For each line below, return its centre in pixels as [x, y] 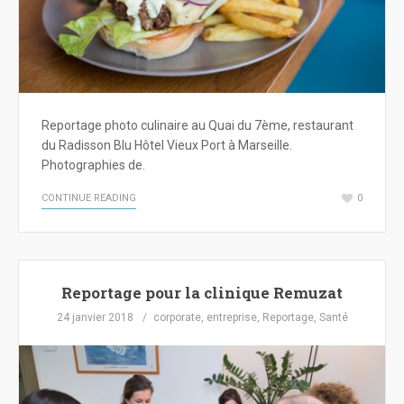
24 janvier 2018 [95, 317]
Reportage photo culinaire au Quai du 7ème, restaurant [197, 126]
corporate [177, 317]
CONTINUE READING [89, 198]
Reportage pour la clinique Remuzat [202, 293]
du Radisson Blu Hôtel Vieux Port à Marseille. [167, 146]
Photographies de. [93, 165]
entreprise [231, 317]
